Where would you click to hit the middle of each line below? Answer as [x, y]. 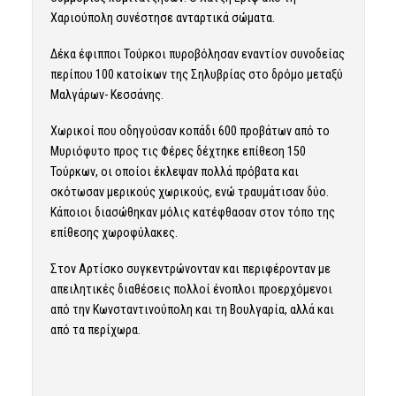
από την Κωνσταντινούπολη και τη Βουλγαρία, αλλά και [192, 310]
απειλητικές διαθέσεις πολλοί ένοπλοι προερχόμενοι [191, 289]
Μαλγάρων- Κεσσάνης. [107, 95]
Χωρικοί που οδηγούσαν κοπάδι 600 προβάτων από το [190, 131]
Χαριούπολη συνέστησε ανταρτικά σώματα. [162, 18]
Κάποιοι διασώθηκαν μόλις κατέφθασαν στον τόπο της [192, 213]
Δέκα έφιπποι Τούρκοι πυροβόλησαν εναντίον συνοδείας [197, 54]
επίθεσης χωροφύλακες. [114, 233]
